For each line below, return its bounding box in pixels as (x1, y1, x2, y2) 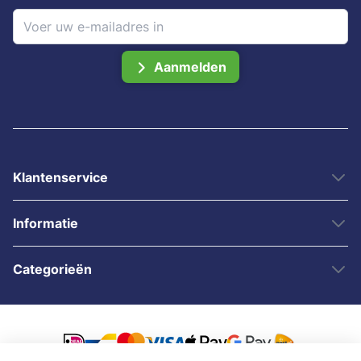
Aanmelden (154, 58, 226, 75)
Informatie (13, 214, 78, 231)
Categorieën (13, 260, 92, 277)
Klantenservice (13, 168, 108, 185)
